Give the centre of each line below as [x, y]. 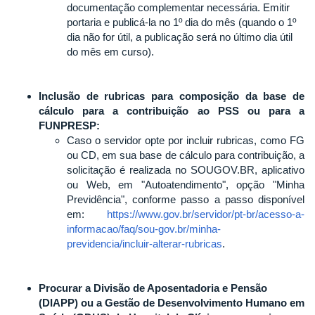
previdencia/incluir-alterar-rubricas [144, 243]
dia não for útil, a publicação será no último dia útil [180, 37]
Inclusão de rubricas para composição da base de [172, 96]
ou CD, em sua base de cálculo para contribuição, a [186, 155]
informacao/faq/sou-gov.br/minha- [144, 229]
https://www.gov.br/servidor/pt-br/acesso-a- [206, 214]
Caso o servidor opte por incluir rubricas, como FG [186, 140]
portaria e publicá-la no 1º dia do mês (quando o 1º [181, 22]
